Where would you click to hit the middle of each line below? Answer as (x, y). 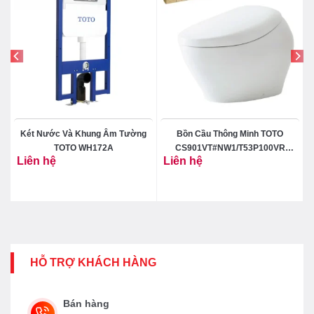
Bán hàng (86, 303)
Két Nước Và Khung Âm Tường (83, 134)
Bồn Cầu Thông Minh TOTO (230, 134)
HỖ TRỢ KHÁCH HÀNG (93, 262)
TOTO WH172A (83, 148)
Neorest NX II (230, 162)
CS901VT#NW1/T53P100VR (230, 148)
